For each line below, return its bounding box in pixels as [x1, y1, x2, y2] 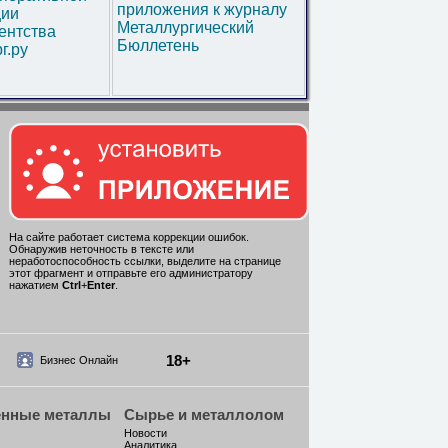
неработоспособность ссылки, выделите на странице [9, 255, 281, 268]
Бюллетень [117, 37, 199, 54]
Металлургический [117, 19, 254, 36]
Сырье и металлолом [124, 406, 284, 423]
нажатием [9, 279, 62, 292]
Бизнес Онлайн [39, 354, 118, 366]
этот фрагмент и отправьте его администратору [9, 267, 253, 280]
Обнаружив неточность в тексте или [9, 243, 194, 256]
